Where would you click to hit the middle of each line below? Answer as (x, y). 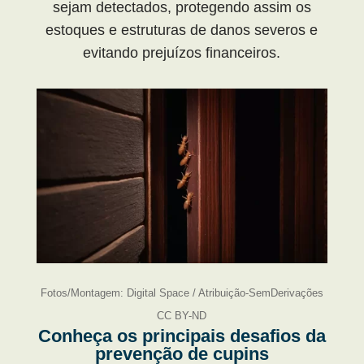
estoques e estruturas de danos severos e (182, 30)
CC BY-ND (182, 315)
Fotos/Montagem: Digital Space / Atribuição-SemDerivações (182, 292)
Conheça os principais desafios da (182, 336)
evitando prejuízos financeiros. (182, 53)
